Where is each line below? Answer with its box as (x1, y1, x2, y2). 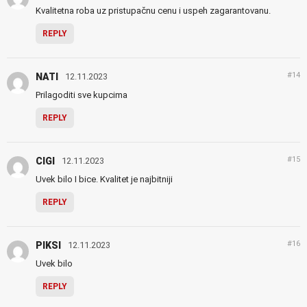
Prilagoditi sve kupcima (36, 90, 127, 101)
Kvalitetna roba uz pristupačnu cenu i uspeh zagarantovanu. (36, 5, 271, 16)
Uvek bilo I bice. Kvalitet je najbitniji (36, 174, 173, 185)
